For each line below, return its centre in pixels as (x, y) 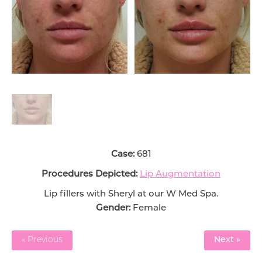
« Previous (42, 240)
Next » (227, 240)
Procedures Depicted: (89, 175)
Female (149, 209)
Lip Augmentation (180, 175)
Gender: (114, 209)
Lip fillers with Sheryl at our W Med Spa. (131, 195)
